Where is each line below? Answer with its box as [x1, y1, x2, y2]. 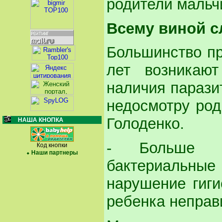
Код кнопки [37, 142, 67, 149]
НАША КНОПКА [18, 116, 63, 123]
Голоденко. [107, 115, 193, 133]
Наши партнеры [31, 149, 78, 156]
